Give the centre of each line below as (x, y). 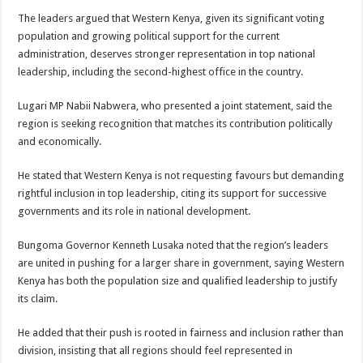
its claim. (38, 299)
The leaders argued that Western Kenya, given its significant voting (172, 19)
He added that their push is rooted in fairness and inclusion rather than (181, 333)
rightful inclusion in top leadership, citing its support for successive (173, 194)
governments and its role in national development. (135, 211)
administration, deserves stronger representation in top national (167, 54)
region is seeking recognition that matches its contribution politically (175, 124)
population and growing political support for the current (149, 36)
